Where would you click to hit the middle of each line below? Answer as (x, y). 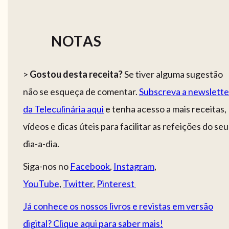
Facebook (90, 166)
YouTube (41, 184)
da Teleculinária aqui (63, 109)
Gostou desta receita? (76, 74)
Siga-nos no (47, 166)
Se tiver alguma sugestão (173, 74)
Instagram (134, 166)
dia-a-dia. (41, 144)
